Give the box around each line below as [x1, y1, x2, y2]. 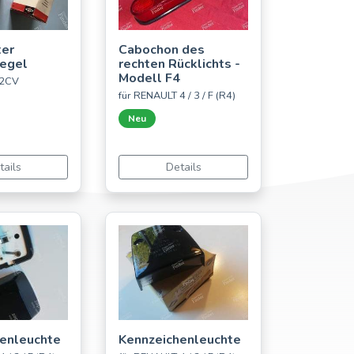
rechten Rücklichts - [119, 55, 240, 73]
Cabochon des [119, 41, 205, 59]
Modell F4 [119, 70, 180, 88]
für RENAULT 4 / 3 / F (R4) [119, 88, 235, 104]
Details [165, 160, 201, 175]
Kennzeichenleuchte [119, 331, 241, 349]
